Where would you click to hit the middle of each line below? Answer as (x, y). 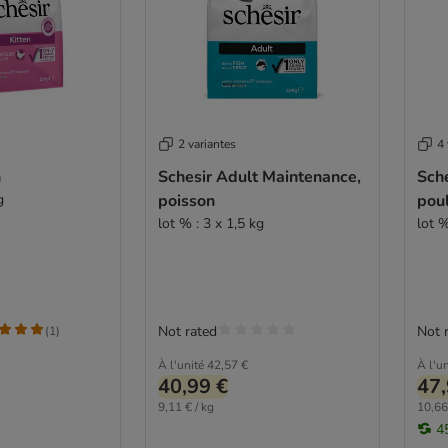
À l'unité (180, 364)
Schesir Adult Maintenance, (259, 176)
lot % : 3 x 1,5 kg (210, 223)
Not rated (187, 331)
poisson (186, 200)
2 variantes (206, 143)
